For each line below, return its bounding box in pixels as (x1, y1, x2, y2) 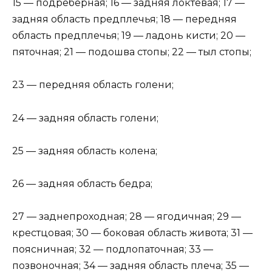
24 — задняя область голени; (12, 112, 158, 124)
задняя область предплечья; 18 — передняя (12, 13, 237, 25)
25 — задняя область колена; (12, 144, 157, 157)
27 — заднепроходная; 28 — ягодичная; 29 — (12, 211, 241, 223)
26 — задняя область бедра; (12, 178, 152, 190)
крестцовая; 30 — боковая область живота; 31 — (12, 227, 253, 239)
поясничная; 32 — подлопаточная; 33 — (12, 243, 213, 256)
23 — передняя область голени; (12, 79, 174, 91)
